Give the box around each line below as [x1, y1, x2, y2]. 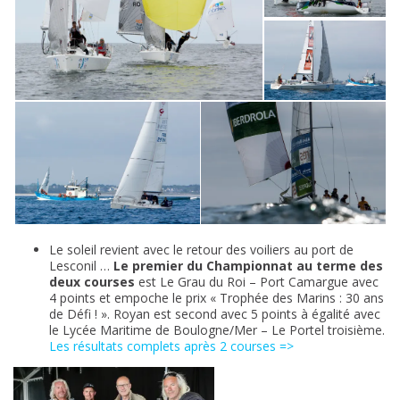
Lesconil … [49, 257, 113, 275]
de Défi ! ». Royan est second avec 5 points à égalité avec [49, 305, 380, 323]
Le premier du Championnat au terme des [113, 257, 383, 275]
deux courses [49, 273, 135, 291]
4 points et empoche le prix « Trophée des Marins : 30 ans [49, 289, 384, 307]
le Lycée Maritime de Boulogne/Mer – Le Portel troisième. [49, 321, 385, 339]
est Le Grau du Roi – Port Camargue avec [135, 273, 379, 291]
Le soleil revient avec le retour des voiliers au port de [49, 241, 354, 259]
